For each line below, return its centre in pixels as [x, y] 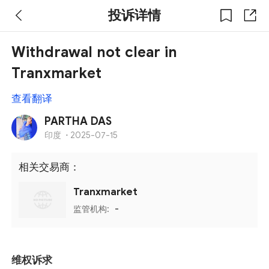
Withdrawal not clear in [95, 53]
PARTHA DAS [78, 122]
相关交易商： [50, 168]
